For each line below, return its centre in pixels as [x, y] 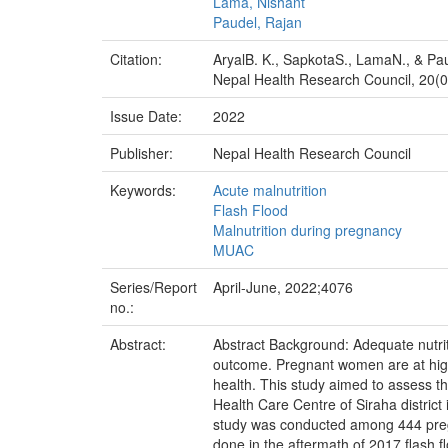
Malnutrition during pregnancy [307, 229]
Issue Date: [148, 115]
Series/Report [153, 286]
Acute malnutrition [270, 189]
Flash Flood [250, 209]
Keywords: [145, 189]
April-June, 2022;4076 [283, 286]
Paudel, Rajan [257, 21]
